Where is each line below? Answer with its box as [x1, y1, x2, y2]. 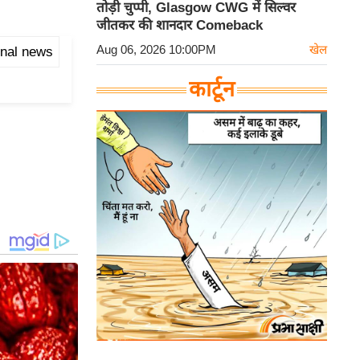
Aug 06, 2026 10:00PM [96, 43, 216, 56]
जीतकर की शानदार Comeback [96, 18, 263, 33]
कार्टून [189, 77, 235, 101]
